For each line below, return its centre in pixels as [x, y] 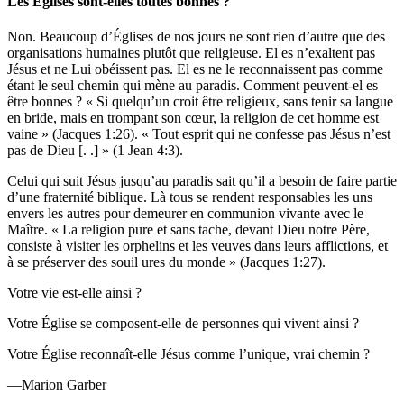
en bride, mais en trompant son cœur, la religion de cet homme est [193, 118]
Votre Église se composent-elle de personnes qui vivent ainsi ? [183, 324]
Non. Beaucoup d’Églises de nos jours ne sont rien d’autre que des [196, 37]
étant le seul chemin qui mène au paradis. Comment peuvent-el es [193, 86]
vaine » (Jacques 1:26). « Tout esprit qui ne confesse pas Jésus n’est [199, 134]
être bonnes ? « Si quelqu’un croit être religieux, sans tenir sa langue [200, 102]
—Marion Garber [57, 385]
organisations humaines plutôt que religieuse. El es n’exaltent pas [191, 53]
